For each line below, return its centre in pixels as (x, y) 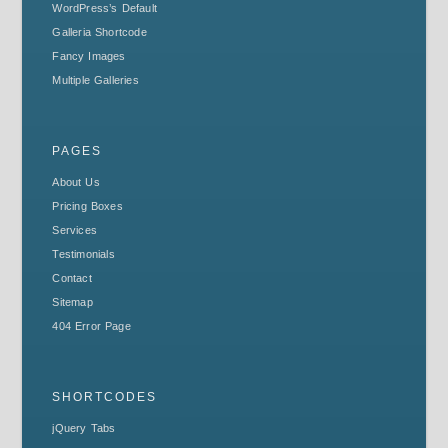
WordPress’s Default (104, 8)
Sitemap (72, 302)
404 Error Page (91, 326)
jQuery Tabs (84, 428)
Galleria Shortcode (99, 32)
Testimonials (83, 254)
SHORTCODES (105, 397)
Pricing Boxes (87, 206)
